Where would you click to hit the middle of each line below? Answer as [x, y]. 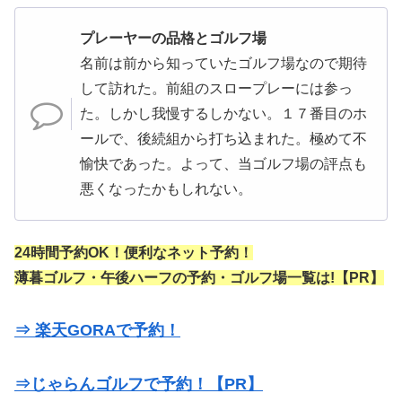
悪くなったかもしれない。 [166, 188]
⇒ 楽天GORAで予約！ [97, 331]
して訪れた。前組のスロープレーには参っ [216, 88]
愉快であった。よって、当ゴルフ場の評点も [223, 163]
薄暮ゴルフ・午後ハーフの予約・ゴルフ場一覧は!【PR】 [199, 278]
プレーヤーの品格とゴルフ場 [173, 38]
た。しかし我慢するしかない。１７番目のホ [223, 113]
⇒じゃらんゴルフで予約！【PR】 [139, 385]
